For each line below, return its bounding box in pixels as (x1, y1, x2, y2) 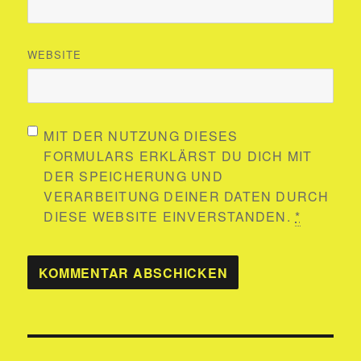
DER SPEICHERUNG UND (44, 166, 223, 185)
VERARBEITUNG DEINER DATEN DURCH (44, 186, 330, 205)
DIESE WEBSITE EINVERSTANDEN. (44, 206, 296, 226)
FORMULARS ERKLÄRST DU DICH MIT (44, 146, 313, 165)
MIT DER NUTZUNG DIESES (44, 126, 239, 145)
